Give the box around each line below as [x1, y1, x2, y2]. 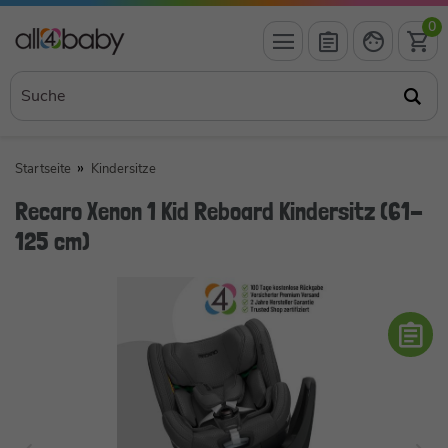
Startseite [15, 160, 71, 178]
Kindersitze [91, 160, 156, 178]
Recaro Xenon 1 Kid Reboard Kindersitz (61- [15, 196, 423, 226]
